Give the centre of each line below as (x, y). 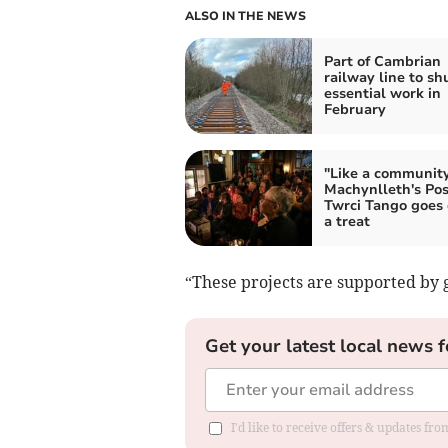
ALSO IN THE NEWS (245, 15)
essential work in (382, 93)
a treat (346, 221)
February (354, 109)
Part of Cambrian (382, 61)
